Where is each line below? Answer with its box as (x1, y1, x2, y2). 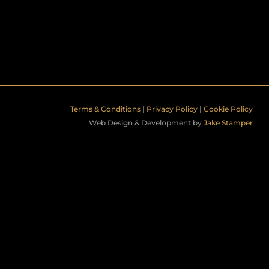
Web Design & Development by (89, 118, 204, 128)
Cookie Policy (204, 104, 253, 114)
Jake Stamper (204, 118, 253, 128)
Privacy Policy (147, 104, 198, 114)
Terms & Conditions (70, 104, 141, 114)
